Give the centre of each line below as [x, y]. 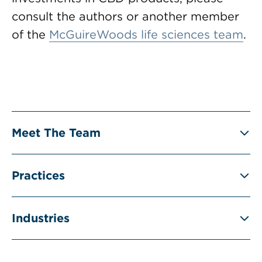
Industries [41, 218]
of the [30, 35]
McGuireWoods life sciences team [146, 35]
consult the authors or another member [125, 16]
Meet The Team [56, 133]
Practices [38, 175]
